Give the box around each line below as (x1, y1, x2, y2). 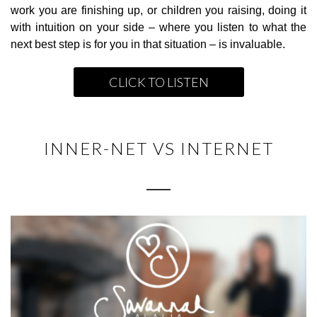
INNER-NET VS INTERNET (43, 137, 274, 158)
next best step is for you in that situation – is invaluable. (11, 38, 285, 50)
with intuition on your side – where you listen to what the (11, 21, 306, 33)
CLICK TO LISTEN (108, 74, 209, 90)
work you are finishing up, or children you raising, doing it (11, 4, 306, 16)
